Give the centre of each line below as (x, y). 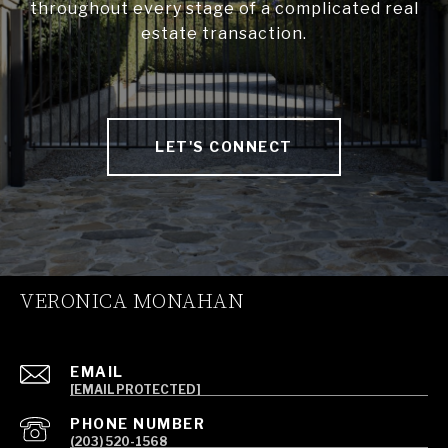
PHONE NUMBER (137, 423)
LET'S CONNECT (224, 146)
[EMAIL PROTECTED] (135, 389)
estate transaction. (224, 33)
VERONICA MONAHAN (132, 301)
